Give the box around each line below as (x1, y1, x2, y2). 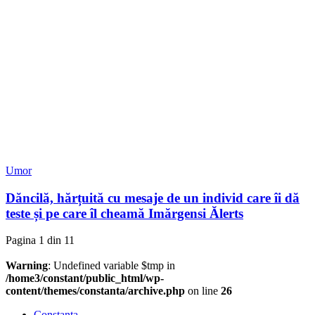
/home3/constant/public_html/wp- (6, 272, 164, 285)
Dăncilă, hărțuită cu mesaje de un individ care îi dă (6, 190, 300, 205)
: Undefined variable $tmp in (48, 259, 175, 272)
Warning (6, 259, 48, 272)
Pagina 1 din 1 (6, 234, 69, 247)
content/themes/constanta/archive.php (6, 285, 185, 297)
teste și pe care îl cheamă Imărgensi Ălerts (6, 205, 243, 221)
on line (185, 285, 221, 297)
